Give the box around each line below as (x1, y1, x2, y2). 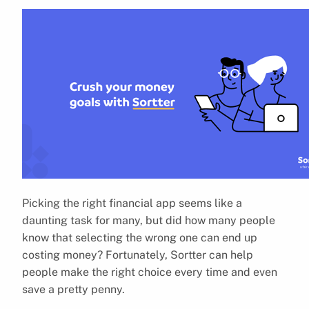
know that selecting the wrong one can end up (22, 230, 257, 244)
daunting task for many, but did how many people (22, 213, 275, 227)
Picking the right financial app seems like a (22, 196, 242, 210)
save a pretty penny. (22, 282, 125, 296)
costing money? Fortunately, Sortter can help (22, 248, 253, 261)
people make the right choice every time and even (22, 265, 277, 279)
